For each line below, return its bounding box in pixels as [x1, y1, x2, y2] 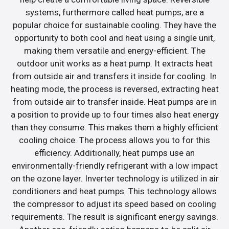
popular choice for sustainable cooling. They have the [13, 19, 216, 30]
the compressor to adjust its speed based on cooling [13, 198, 216, 209]
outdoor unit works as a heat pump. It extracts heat [16, 58, 213, 68]
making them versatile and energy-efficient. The [24, 45, 205, 56]
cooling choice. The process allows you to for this [19, 134, 210, 145]
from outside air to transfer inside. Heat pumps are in [12, 96, 217, 107]
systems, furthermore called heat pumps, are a [25, 7, 204, 17]
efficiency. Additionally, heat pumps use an [34, 147, 195, 158]
